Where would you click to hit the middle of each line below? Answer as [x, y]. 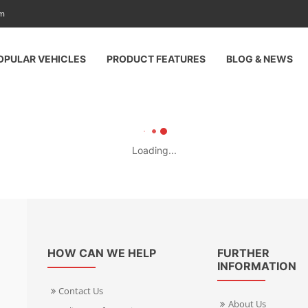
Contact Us [81, 291]
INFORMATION [256, 266]
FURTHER [243, 253]
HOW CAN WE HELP [102, 253]
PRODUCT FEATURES [156, 59]
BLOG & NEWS [260, 59]
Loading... [154, 150]
